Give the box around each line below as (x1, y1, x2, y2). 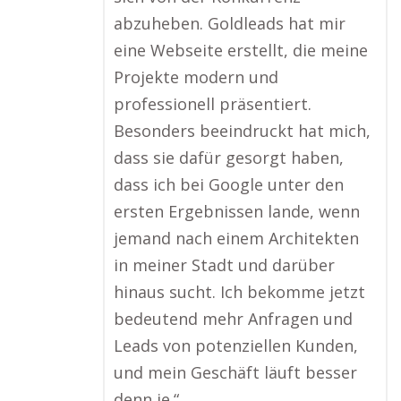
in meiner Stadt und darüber (114, 254, 335, 276)
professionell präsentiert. (114, 93, 311, 115)
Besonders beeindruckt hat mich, (114, 120, 371, 141)
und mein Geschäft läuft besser (114, 362, 357, 383)
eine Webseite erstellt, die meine (114, 39, 368, 61)
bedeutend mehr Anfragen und (114, 308, 353, 329)
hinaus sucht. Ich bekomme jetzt (114, 281, 365, 303)
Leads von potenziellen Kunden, (114, 335, 358, 356)
